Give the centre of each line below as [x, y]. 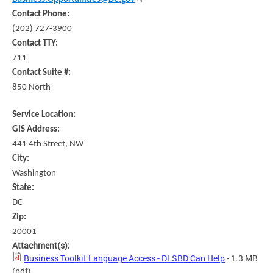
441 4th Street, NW [48, 144]
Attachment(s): [42, 246]
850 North [31, 88]
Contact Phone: [42, 15]
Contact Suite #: [42, 73]
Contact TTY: [36, 44]
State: [24, 188]
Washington [34, 174]
